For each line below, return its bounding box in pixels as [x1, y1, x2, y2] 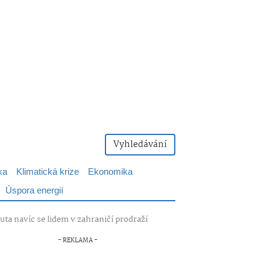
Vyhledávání [113, 137, 167, 152]
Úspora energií [5, 183, 63, 198]
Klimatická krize [16, 165, 79, 180]
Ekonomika [88, 165, 133, 180]
